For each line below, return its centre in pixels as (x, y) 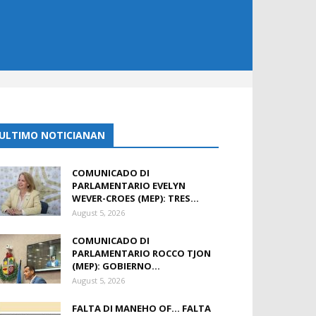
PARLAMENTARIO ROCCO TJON (141, 253)
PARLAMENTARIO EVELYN (129, 186)
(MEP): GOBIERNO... (116, 266)
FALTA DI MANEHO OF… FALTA (141, 308)
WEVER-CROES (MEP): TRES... (135, 198)
